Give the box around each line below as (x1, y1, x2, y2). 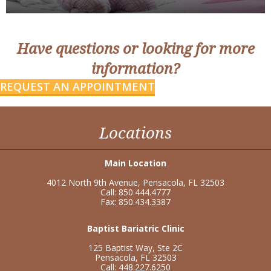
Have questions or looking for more (16, 40, 255, 57)
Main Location (105, 157, 166, 169)
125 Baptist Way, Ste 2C (88, 241, 183, 253)
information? (91, 60, 180, 77)
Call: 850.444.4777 (100, 186, 171, 198)
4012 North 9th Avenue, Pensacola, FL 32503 (47, 176, 224, 188)
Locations (99, 123, 172, 142)
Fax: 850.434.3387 (100, 195, 171, 207)
